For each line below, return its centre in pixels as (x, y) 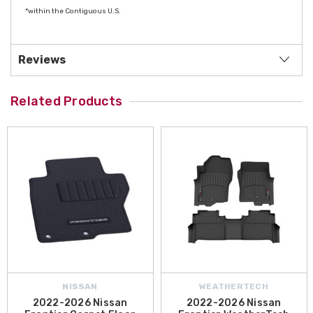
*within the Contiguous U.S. (73, 12)
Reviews (42, 60)
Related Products (66, 102)
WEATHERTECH (234, 287)
